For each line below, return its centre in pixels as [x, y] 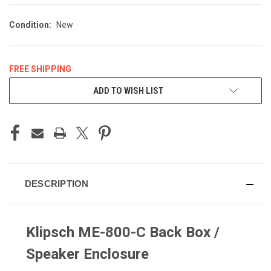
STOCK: [22, 98]
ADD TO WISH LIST [128, 90]
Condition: [30, 24]
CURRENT [26, 85]
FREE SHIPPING [40, 69]
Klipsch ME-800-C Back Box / [123, 232]
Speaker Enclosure [87, 254]
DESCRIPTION [57, 183]
